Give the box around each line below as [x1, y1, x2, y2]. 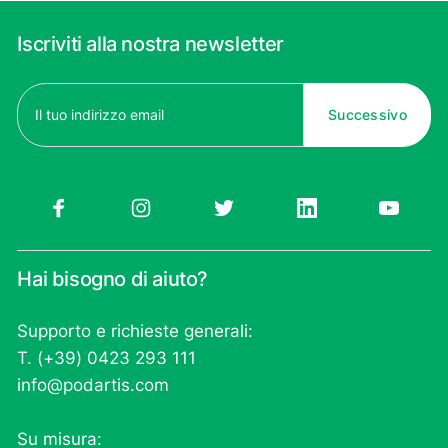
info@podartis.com [17, 374, 170, 395]
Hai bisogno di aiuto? [17, 266, 209, 291]
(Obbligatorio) [19, 112, 106, 129]
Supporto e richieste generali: [17, 320, 254, 341]
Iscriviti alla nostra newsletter [17, 32, 284, 57]
